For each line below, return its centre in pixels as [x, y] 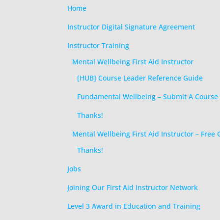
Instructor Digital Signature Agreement [131, 27]
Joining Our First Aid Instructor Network [133, 187]
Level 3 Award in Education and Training [134, 206]
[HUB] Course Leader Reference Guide [140, 78]
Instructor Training [98, 45]
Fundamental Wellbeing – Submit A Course [148, 96]
